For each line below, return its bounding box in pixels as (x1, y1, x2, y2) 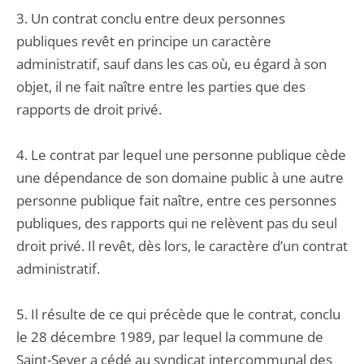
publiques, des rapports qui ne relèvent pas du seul (16, 214, 337, 232)
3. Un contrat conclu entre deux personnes (16, 9, 285, 28)
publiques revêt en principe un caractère (16, 32, 271, 50)
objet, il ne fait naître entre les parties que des (16, 77, 305, 96)
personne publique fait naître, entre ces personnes (16, 191, 336, 210)
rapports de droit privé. (16, 100, 162, 119)
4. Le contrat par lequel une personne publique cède (16, 145, 346, 164)
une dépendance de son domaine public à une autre (16, 168, 344, 187)
